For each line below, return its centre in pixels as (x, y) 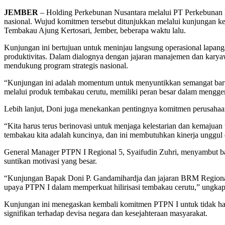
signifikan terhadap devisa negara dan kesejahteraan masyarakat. (106, 213)
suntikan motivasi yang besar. (50, 161)
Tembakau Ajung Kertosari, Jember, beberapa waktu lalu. (95, 30)
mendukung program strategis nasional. (66, 65)
